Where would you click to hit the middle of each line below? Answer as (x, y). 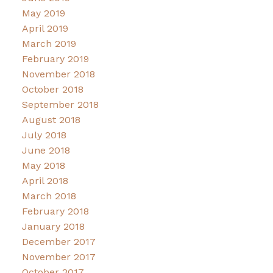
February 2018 (55, 211)
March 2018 (49, 196)
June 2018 (46, 150)
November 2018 (58, 74)
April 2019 (45, 28)
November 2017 (58, 257)
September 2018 (60, 104)
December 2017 (58, 241)
